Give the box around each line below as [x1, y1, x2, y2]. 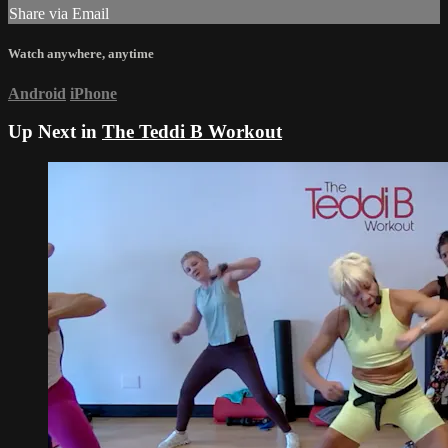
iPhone [70, 84, 117, 102]
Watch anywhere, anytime [8, 46, 154, 62]
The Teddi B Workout [102, 121, 282, 143]
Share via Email [9, 5, 109, 23]
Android [8, 84, 66, 102]
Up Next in [8, 121, 102, 143]
